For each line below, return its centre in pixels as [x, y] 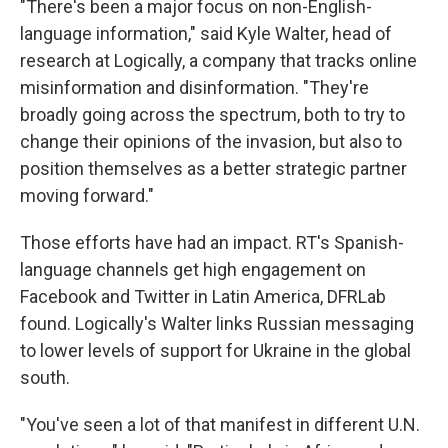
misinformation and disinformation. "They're [194, 88]
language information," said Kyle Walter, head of [206, 34]
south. [45, 378]
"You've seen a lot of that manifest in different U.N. [220, 425]
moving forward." [87, 196]
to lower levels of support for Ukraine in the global [215, 351]
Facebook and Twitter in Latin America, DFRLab [203, 297]
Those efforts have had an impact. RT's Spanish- [212, 243]
